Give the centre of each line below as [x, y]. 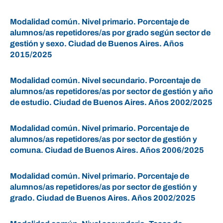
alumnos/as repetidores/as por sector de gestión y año [111, 91]
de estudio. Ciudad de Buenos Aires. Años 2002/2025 [111, 102]
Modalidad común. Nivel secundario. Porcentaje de [105, 80]
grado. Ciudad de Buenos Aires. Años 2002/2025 [103, 198]
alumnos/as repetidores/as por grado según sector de [110, 33]
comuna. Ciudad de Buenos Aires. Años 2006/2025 [107, 150]
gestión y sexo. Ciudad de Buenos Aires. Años [97, 44]
